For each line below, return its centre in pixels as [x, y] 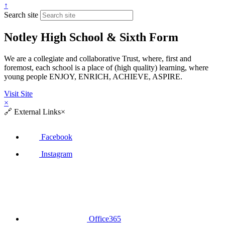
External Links [36, 112]
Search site [21, 15]
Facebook [57, 137]
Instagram [57, 154]
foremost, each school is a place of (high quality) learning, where [106, 68]
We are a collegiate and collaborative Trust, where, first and [98, 59]
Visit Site [18, 94]
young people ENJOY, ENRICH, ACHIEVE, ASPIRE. [93, 77]
